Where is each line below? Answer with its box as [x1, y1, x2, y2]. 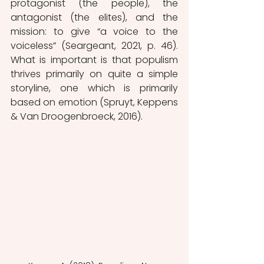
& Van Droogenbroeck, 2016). [11, 109, 145, 123]
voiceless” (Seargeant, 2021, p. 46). [11, 38, 178, 52]
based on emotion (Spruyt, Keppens [11, 95, 178, 109]
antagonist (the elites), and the [11, 10, 178, 24]
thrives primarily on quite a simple [11, 67, 178, 81]
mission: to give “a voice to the [11, 24, 178, 38]
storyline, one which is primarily [11, 81, 178, 95]
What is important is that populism [11, 52, 178, 67]
